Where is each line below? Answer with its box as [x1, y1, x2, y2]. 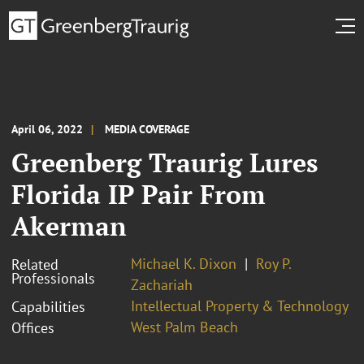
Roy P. [256, 253, 291, 273]
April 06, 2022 [11, 121, 83, 136]
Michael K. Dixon [131, 253, 236, 273]
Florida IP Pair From [11, 176, 266, 211]
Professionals [11, 268, 95, 288]
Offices [11, 318, 54, 337]
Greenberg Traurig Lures [11, 145, 318, 180]
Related [11, 254, 58, 274]
